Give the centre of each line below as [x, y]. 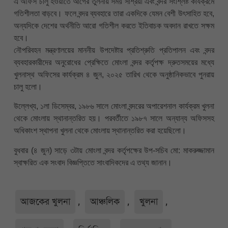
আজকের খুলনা [45, 201]
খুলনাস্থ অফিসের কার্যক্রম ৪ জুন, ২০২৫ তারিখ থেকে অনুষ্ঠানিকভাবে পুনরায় [114, 74]
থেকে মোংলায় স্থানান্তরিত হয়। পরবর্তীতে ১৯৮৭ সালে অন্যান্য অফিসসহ [114, 119]
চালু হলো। [28, 87]
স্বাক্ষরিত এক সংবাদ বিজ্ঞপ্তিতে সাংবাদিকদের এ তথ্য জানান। [93, 162]
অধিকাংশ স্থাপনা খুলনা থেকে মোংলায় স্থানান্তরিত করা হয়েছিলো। [100, 131]
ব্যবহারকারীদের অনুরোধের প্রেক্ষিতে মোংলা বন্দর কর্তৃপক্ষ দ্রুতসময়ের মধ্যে [114, 62]
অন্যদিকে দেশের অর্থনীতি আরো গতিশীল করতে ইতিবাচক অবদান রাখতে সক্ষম [114, 25]
